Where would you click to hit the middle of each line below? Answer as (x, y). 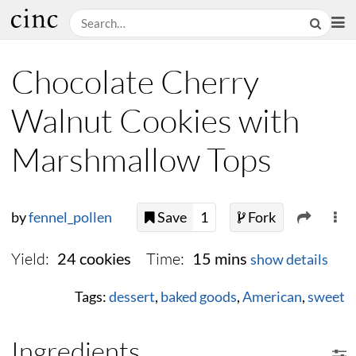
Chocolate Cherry (135, 81)
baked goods (199, 296)
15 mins (220, 259)
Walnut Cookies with (155, 120)
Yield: (30, 259)
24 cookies (94, 259)
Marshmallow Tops (141, 159)
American (272, 296)
